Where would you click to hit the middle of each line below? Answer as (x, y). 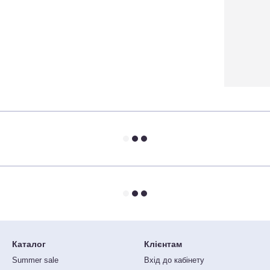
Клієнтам (163, 244)
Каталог (29, 244)
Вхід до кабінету (174, 260)
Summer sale (35, 260)
